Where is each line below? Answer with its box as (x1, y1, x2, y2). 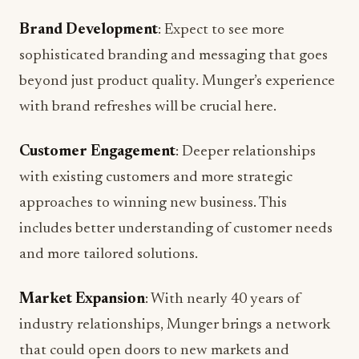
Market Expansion (19, 292, 145, 307)
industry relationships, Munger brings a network (19, 317, 330, 333)
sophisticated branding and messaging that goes (19, 48, 328, 63)
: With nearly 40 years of (145, 292, 301, 307)
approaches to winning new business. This (19, 196, 287, 211)
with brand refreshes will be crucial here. (19, 99, 276, 115)
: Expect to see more (158, 22, 284, 38)
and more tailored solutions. (19, 247, 198, 262)
